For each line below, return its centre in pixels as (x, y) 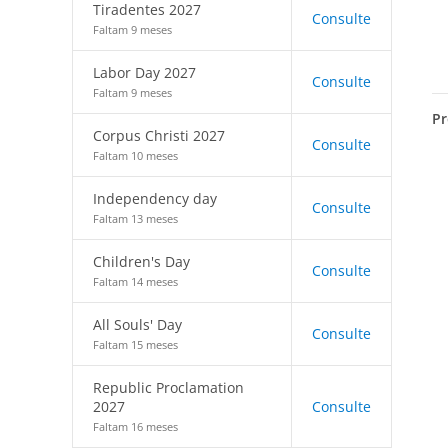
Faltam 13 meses (135, 218)
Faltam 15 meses (135, 344)
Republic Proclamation (168, 387)
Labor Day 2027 (144, 72)
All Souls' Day (137, 324)
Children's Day (141, 261)
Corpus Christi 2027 (159, 135)
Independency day (155, 198)
